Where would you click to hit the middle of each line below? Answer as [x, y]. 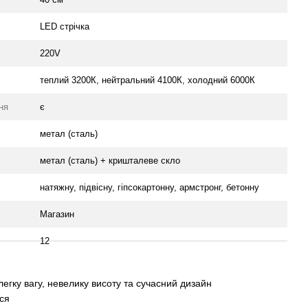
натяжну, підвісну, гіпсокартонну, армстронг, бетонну [150, 187]
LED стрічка [65, 26]
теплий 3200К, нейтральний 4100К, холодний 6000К [147, 80]
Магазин [57, 214]
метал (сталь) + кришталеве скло [110, 161]
